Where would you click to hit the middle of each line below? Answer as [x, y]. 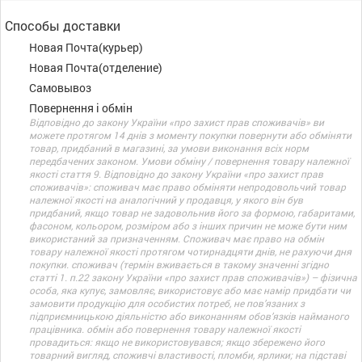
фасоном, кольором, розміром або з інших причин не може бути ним [188, 225]
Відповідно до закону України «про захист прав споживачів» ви [177, 122]
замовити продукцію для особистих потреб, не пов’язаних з [167, 303]
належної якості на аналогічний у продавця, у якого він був [166, 200]
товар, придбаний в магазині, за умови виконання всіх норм [169, 148]
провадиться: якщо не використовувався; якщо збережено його [177, 342]
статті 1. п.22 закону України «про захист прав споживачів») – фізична [193, 277]
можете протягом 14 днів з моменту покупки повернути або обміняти [190, 135]
